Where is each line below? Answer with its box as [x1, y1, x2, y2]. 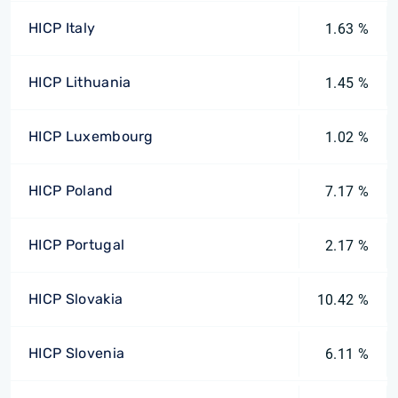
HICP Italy [28, 20, 96, 36]
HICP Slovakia [28, 291, 123, 307]
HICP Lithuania [28, 74, 131, 91]
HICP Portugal [28, 236, 125, 253]
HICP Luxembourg [28, 128, 154, 145]
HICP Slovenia [28, 345, 125, 362]
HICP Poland [28, 182, 114, 199]
